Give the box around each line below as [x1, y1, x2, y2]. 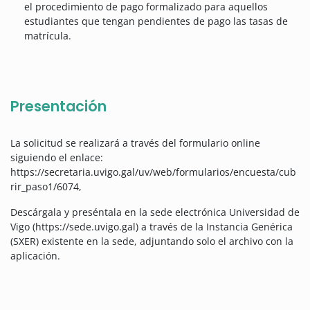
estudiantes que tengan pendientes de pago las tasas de [24, 15, 288, 28]
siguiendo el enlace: [10, 151, 103, 165]
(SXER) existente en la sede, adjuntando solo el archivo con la [10, 235, 293, 248]
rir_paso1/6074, [10, 180, 84, 194]
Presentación [10, 96, 107, 117]
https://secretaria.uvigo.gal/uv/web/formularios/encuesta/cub [10, 165, 296, 179]
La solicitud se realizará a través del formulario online [10, 136, 260, 150]
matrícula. [24, 29, 71, 43]
